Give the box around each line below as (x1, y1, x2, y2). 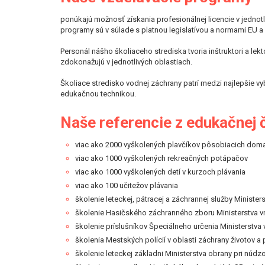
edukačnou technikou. (60, 89, 136, 98)
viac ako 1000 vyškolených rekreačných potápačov (75, 154, 248, 163)
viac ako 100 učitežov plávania (75, 181, 178, 190)
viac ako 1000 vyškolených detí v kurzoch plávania (75, 167, 245, 176)
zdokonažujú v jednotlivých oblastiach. (60, 57, 192, 66)
